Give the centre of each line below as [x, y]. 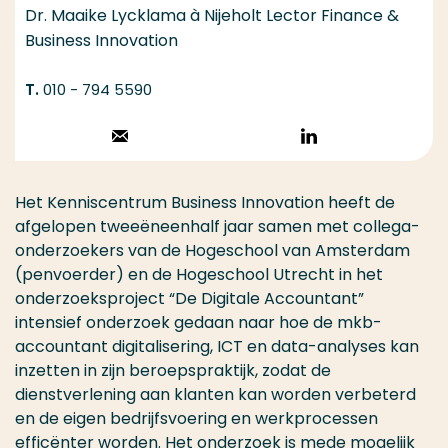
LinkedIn [348, 164]
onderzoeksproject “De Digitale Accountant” [189, 299]
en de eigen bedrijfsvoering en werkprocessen [196, 419]
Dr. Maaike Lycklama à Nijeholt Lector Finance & [212, 16]
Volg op [346, 139]
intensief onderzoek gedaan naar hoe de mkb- [198, 323]
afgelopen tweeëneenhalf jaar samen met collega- [217, 227]
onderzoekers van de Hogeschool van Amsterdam [212, 251]
